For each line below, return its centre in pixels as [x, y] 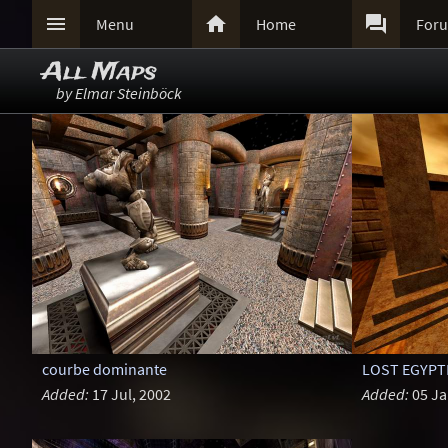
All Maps [99, 72]
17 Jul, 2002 [129, 394]
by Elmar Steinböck [119, 93]
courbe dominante [104, 369]
